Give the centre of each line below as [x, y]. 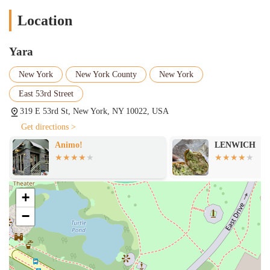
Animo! [68, 145]
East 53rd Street [46, 93]
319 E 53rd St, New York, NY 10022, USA [94, 111]
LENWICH [235, 145]
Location [45, 20]
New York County [106, 74]
